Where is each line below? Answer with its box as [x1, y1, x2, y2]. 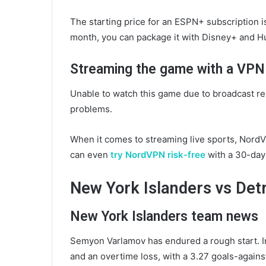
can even [70, 148, 110, 160]
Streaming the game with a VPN [70, 61, 265, 78]
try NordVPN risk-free [110, 148, 205, 160]
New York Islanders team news [70, 208, 258, 225]
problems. [70, 103, 112, 115]
